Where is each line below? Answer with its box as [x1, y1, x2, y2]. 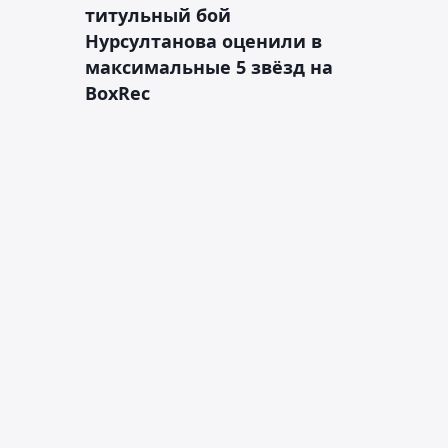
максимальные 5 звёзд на [85, 54, 333, 79]
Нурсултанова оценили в [85, 28, 322, 53]
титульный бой [85, 2, 231, 27]
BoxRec [85, 80, 150, 105]
